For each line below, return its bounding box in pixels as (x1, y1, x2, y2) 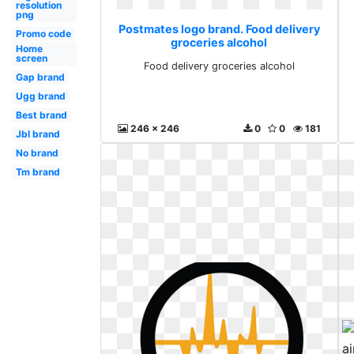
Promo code (15, 28, 71, 40)
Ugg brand (15, 90, 66, 102)
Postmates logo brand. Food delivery (118, 21, 320, 36)
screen (15, 52, 47, 64)
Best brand (15, 109, 67, 121)
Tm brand (15, 166, 60, 178)
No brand (15, 147, 58, 159)
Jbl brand (15, 128, 60, 140)
